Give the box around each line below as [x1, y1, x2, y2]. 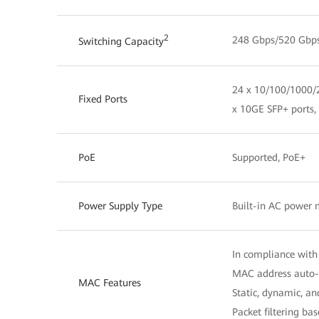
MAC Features [78, 276, 141, 288]
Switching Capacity [78, 35, 164, 47]
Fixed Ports [78, 93, 127, 105]
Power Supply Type [78, 199, 162, 211]
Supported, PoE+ [232, 151, 305, 163]
